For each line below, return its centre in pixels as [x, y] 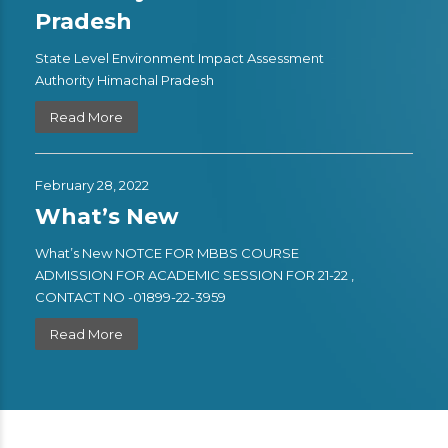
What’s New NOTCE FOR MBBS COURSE [167, 253]
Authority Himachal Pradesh [124, 80]
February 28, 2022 [92, 185]
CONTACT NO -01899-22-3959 [136, 297]
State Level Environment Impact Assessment [179, 58]
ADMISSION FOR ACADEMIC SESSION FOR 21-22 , [194, 275]
